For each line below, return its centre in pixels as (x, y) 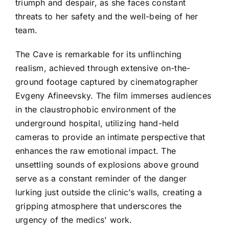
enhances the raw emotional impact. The (96, 151)
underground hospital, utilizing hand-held (97, 123)
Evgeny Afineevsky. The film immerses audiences (113, 95)
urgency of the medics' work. (74, 220)
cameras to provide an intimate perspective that (110, 137)
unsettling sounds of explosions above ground (107, 164)
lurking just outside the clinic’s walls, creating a (109, 192)
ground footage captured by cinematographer (107, 82)
